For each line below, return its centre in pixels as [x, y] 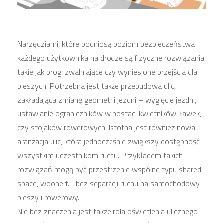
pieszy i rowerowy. [48, 197]
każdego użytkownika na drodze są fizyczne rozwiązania [111, 58]
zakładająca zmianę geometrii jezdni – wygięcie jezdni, [107, 100]
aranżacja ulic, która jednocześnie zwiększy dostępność [109, 142]
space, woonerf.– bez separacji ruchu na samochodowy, [109, 183]
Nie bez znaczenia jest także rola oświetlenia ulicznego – [111, 211]
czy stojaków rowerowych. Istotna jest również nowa [106, 128]
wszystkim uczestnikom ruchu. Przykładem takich [100, 156]
